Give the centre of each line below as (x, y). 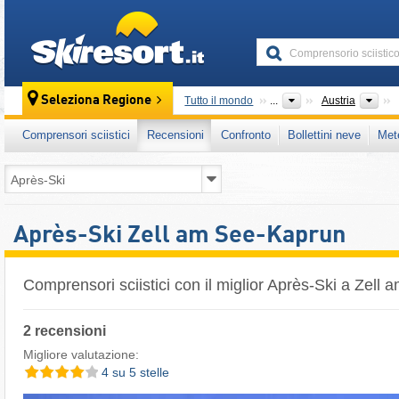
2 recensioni (65, 330)
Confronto (246, 135)
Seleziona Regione (97, 101)
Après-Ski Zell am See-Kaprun (179, 236)
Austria (338, 101)
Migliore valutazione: (81, 354)
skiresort (237, 20)
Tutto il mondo (219, 101)
